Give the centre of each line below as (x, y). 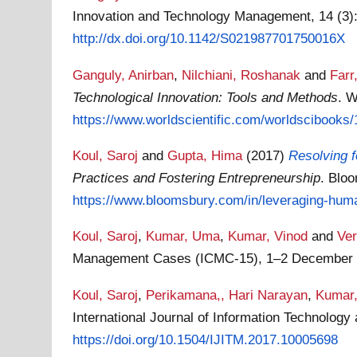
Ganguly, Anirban (124, 75)
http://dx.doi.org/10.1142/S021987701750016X (209, 39)
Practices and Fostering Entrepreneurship (197, 177)
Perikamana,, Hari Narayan (227, 294)
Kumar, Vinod (268, 236)
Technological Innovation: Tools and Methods (206, 97)
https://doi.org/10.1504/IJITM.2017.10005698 (206, 339)
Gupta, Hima (205, 155)
